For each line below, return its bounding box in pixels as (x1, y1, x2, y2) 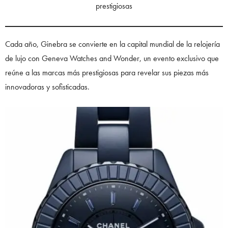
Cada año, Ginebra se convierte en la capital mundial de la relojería (5, 38, 220, 49)
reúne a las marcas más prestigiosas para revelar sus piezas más (5, 67, 209, 78)
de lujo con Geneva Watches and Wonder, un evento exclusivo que (5, 52, 219, 64)
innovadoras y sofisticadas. (5, 81, 92, 92)
